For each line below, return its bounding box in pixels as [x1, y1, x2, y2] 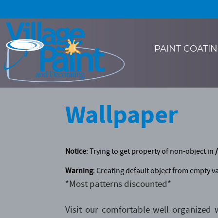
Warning [65, 166, 93, 176]
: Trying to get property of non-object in [86, 146, 216, 156]
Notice [65, 146, 87, 156]
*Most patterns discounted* [65, 178, 172, 190]
